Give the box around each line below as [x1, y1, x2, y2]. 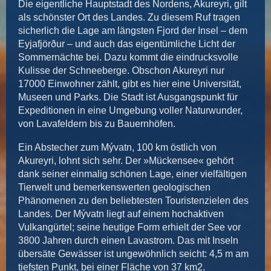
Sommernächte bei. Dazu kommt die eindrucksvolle [18, 51, 238, 62]
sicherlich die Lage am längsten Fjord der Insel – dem [18, 25, 247, 36]
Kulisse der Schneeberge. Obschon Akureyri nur [18, 65, 224, 76]
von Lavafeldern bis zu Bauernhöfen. [18, 118, 175, 129]
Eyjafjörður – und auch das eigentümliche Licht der [18, 38, 235, 49]
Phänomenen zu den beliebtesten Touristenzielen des [18, 195, 249, 206]
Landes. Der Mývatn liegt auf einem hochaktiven [18, 208, 224, 219]
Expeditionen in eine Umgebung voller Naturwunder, [18, 105, 243, 116]
